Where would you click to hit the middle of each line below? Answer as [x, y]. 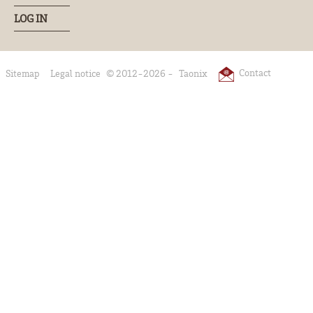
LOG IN [31, 18]
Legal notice [75, 73]
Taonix [193, 73]
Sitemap [22, 73]
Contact [255, 72]
